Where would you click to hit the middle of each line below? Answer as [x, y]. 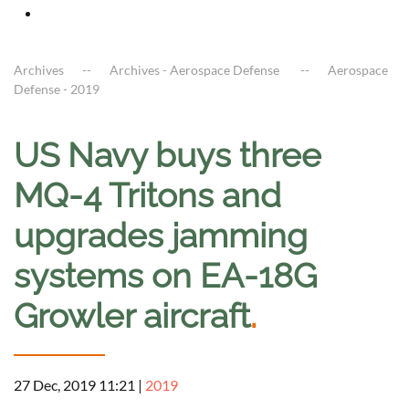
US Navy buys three [168, 156]
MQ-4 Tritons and [147, 196]
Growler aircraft [132, 316]
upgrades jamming [161, 236]
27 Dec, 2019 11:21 [74, 385]
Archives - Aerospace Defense [196, 70]
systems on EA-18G [165, 276]
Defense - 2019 [57, 89]
